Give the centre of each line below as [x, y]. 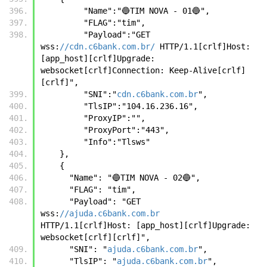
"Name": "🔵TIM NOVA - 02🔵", [135, 177]
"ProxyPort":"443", [126, 130]
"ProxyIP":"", [114, 118]
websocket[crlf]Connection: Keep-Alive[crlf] [143, 70]
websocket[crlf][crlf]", [95, 237]
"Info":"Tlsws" [129, 142]
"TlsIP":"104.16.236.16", [141, 106]
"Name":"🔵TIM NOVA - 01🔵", [147, 10]
